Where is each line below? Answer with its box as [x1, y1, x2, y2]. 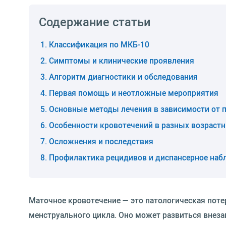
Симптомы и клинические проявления [49, 55, 194, 66]
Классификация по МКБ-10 [49, 39, 149, 50]
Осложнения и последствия [49, 136, 153, 147]
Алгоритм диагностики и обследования [49, 71, 198, 82]
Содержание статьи [39, 14, 151, 30]
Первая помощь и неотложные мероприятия [49, 87, 218, 98]
